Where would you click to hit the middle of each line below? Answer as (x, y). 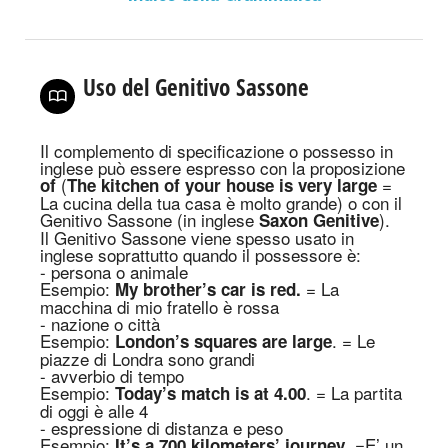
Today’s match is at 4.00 (210, 393)
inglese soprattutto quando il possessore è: (200, 254)
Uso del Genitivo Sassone (196, 87)
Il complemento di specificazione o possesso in (216, 150)
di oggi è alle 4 (94, 410)
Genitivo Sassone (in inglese (149, 219)
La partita (366, 392)
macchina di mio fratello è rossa (159, 306)
